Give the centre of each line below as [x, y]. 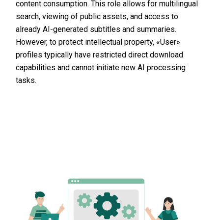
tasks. [26, 80]
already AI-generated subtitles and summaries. [96, 29]
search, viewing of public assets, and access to [97, 16]
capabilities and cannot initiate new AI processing [101, 67]
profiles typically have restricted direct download [99, 55]
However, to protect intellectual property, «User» [98, 42]
